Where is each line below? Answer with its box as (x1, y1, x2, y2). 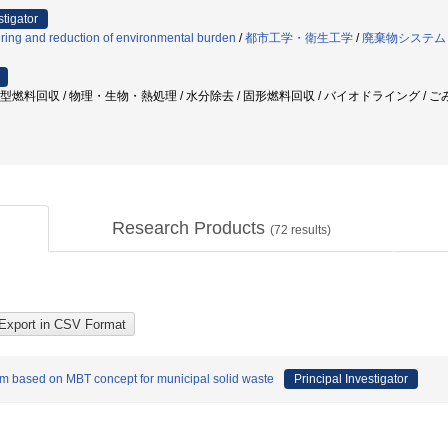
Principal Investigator (294, 372, 408, 386)
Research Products (112, 218, 270, 238)
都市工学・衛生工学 (245, 31, 353, 45)
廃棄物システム (362, 31, 446, 45)
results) (288, 223, 331, 237)
